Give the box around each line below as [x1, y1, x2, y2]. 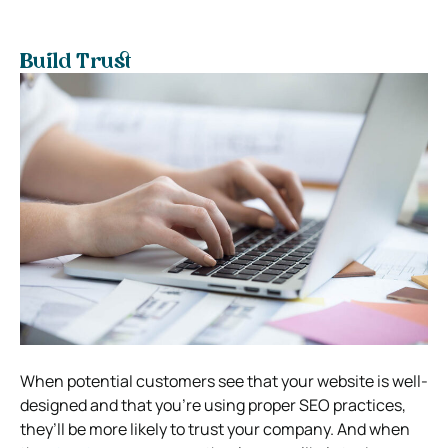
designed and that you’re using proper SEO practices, [20, 393, 406, 416]
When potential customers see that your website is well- [20, 369, 428, 392]
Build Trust [20, 52, 131, 73]
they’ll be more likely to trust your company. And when [20, 417, 410, 440]
